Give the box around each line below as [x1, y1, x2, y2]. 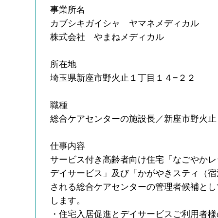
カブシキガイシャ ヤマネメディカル [50, 18, 200, 28]
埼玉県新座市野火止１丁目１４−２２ [50, 73, 196, 83]
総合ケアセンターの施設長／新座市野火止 [50, 113, 217, 124]
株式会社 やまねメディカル [50, 32, 164, 42]
